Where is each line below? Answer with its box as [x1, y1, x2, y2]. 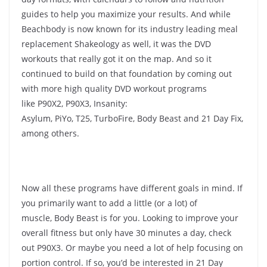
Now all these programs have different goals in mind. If [21, 182, 243, 194]
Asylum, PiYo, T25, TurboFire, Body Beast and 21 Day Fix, [21, 112, 243, 124]
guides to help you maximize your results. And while [21, 8, 231, 20]
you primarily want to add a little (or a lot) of [21, 197, 197, 209]
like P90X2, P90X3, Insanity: [21, 97, 128, 109]
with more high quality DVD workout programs [21, 82, 207, 94]
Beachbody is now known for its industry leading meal [21, 23, 238, 35]
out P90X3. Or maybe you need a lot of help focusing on [21, 241, 243, 253]
